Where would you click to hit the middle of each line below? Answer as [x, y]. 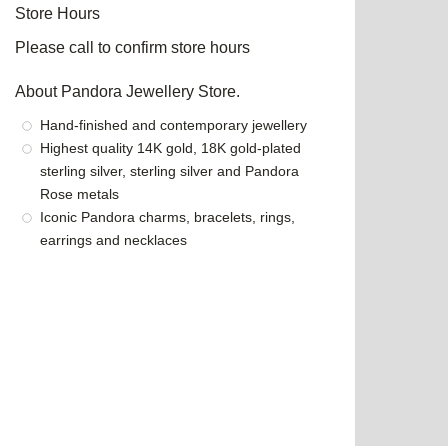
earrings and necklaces [113, 239]
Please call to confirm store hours [132, 47]
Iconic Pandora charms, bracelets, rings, [167, 216]
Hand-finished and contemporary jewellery [173, 124]
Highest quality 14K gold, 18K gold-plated [170, 147]
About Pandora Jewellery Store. [127, 91]
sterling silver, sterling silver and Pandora [169, 170]
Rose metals [79, 193]
